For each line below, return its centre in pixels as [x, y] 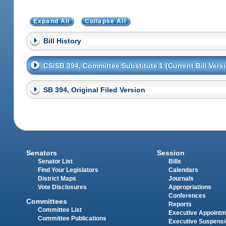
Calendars [183, 170]
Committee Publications [72, 219]
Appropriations [190, 187]
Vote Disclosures [63, 187]
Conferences [187, 195]
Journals [181, 178]
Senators [42, 153]
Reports [180, 204]
